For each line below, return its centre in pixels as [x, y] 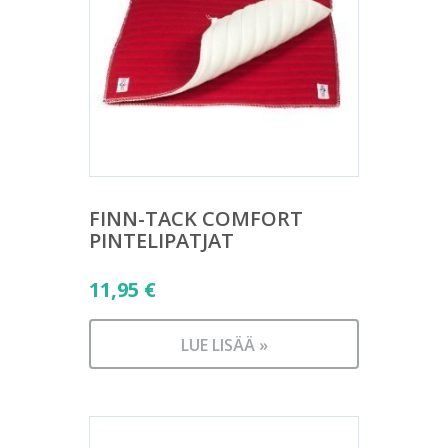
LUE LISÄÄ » [224, 345]
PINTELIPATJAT [161, 240]
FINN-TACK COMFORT [196, 218]
